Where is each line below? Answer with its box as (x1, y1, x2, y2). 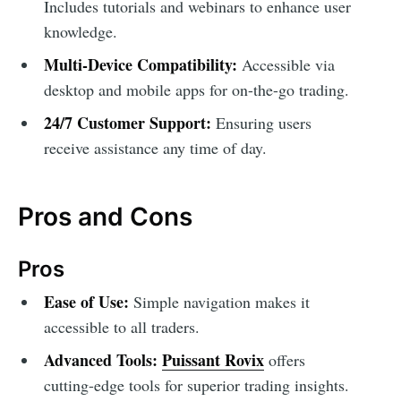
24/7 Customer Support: (43, 110, 211, 134)
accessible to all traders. (43, 316, 200, 338)
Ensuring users (210, 111, 311, 133)
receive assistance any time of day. (43, 136, 267, 158)
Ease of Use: (43, 290, 129, 314)
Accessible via (236, 53, 335, 75)
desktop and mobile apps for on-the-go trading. (43, 78, 349, 100)
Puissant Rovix (161, 348, 264, 372)
